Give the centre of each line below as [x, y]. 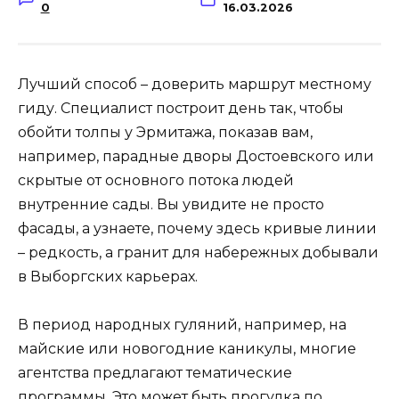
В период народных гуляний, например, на [182, 325]
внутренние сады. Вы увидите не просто [171, 205]
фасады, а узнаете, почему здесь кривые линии [197, 229]
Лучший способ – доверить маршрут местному [195, 85]
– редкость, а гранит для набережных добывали [198, 253]
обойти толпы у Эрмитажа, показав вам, [165, 133]
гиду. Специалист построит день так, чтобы [181, 109]
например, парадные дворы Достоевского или [196, 157]
